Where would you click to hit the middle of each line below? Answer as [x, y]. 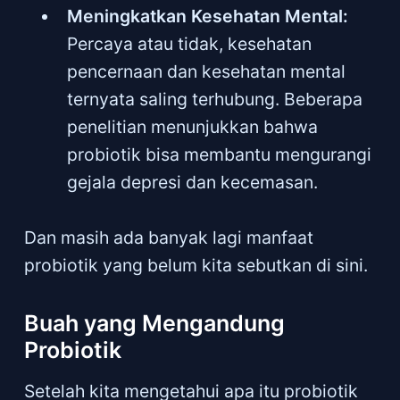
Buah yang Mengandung [154, 323]
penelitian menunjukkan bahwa [193, 126]
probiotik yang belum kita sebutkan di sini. [196, 265]
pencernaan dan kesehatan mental [207, 71]
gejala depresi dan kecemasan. [193, 182]
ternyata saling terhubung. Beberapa [215, 99]
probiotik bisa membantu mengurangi [220, 154]
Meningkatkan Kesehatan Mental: [208, 16]
